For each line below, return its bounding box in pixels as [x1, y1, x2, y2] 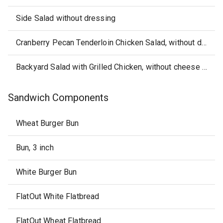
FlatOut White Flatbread [16, 192, 100, 201]
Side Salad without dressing [16, 13, 116, 23]
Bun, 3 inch [16, 143, 54, 152]
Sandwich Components [8, 92, 109, 104]
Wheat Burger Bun [16, 118, 79, 128]
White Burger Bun [16, 167, 77, 177]
